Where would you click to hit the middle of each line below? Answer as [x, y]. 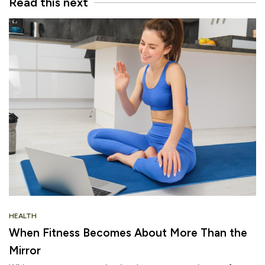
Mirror [25, 251]
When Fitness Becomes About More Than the [128, 233]
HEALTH [23, 216]
